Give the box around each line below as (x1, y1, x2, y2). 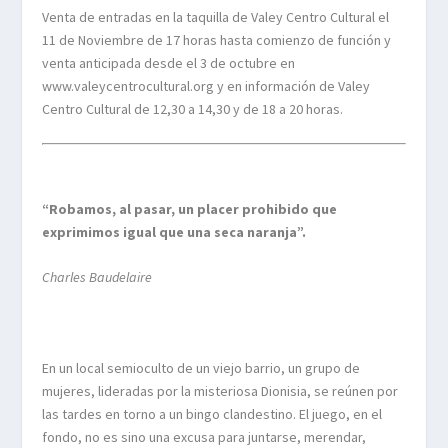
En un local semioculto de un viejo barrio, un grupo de (42, 358, 361, 377)
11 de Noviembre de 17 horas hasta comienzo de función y (42, 30, 392, 49)
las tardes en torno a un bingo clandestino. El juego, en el (42, 404, 383, 423)
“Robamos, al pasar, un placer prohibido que (42, 199, 338, 218)
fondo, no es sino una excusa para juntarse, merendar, (42, 427, 367, 446)
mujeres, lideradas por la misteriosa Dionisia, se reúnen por (42, 381, 399, 400)
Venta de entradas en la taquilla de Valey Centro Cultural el (42, 7, 390, 26)
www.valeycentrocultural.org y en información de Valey (42, 76, 371, 95)
